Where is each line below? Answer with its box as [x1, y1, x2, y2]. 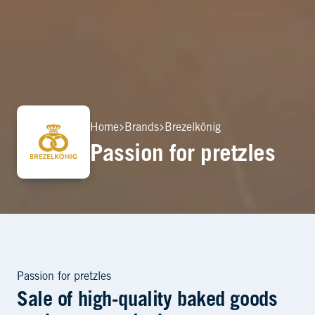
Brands [124, 122, 159, 134]
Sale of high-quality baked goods [17, 291, 278, 311]
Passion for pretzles [17, 271, 111, 283]
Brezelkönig [165, 122, 221, 134]
